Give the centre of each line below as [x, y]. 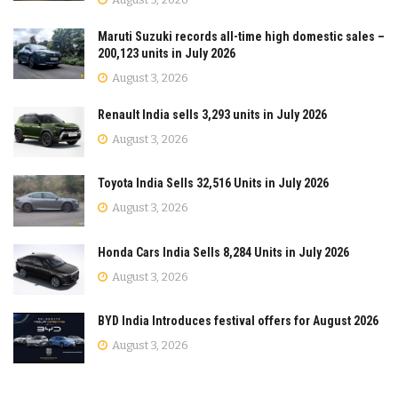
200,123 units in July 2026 [167, 54]
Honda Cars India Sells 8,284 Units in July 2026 [223, 252]
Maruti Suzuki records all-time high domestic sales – [241, 37]
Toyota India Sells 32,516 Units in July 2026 [213, 183]
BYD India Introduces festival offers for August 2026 [238, 320]
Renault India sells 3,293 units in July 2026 [212, 115]
